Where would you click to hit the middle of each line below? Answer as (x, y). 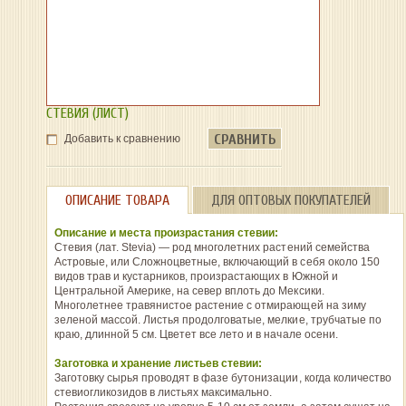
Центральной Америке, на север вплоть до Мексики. (189, 291)
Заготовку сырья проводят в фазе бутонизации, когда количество (222, 378)
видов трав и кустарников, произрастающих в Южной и (196, 276)
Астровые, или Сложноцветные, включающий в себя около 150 (217, 262)
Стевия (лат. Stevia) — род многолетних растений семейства (212, 247)
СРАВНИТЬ (244, 140)
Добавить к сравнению (122, 139)
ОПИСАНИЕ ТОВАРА (117, 200)
